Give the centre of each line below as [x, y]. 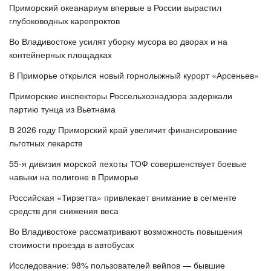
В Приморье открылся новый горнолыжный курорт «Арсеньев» [134, 75]
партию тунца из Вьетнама [62, 109]
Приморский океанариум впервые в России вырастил [115, 8]
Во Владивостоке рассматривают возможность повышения [126, 231]
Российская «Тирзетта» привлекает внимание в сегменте [123, 198]
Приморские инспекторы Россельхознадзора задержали [121, 96]
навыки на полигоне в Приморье [74, 177]
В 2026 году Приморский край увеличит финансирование [123, 130]
